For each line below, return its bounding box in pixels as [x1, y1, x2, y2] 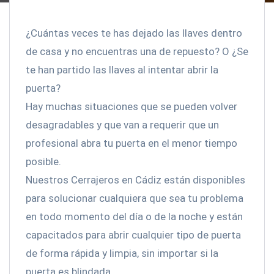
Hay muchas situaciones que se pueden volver [26, 100, 237, 113]
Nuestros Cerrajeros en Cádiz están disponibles [26, 174, 245, 186]
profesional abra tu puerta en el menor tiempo [26, 137, 237, 149]
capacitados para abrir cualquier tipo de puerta [26, 229, 241, 241]
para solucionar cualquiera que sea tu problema [26, 192, 243, 204]
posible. [26, 155, 61, 168]
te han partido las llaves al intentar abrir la [26, 64, 218, 76]
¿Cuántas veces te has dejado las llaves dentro [26, 27, 242, 39]
